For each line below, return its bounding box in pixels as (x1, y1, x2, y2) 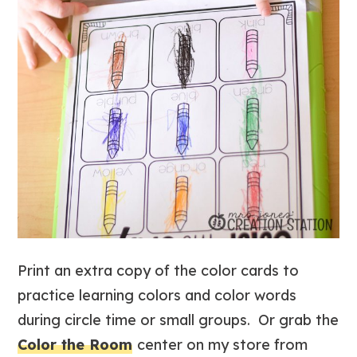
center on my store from (137, 335, 308, 354)
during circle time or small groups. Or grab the (18, 310, 339, 329)
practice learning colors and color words (18, 285, 297, 304)
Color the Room (18, 335, 133, 354)
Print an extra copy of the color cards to (18, 261, 300, 280)
